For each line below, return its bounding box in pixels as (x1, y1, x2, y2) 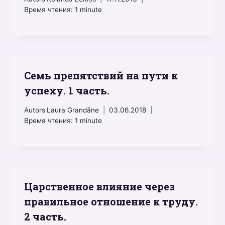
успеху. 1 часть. (24, 83, 109, 97)
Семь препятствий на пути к (24, 68, 178, 82)
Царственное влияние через (24, 179, 175, 193)
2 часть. (24, 209, 66, 223)
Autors (24, 105, 45, 114)
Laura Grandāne (47, 105, 99, 114)
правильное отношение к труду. (24, 194, 198, 208)
